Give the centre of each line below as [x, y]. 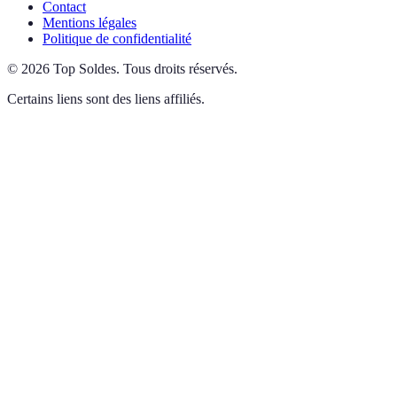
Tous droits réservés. [180, 69]
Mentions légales [90, 23]
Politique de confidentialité [117, 39]
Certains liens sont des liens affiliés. [106, 99]
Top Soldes [85, 69]
